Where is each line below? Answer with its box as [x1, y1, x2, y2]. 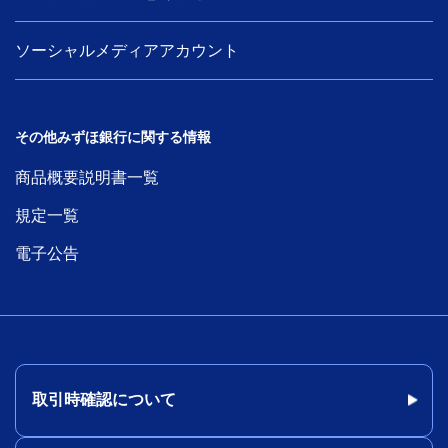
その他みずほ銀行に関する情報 [15, 128, 211, 145]
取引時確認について [32, 391, 176, 408]
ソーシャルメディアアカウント [15, 41, 239, 59]
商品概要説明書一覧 [15, 168, 159, 186]
